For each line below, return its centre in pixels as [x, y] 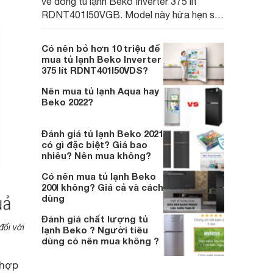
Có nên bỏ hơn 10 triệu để [101, 48]
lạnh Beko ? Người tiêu [95, 230]
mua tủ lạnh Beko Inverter [101, 59]
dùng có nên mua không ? [100, 241]
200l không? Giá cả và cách [102, 187]
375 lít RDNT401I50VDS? [95, 70]
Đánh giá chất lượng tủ [95, 219]
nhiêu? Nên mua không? [96, 155]
